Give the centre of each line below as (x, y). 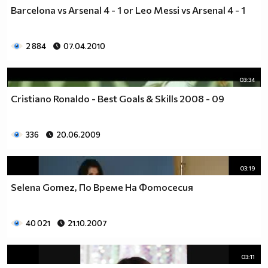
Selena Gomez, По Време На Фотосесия (102, 187)
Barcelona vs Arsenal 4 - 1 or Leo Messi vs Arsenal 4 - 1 (128, 10)
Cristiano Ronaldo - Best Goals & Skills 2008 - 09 (118, 98)
